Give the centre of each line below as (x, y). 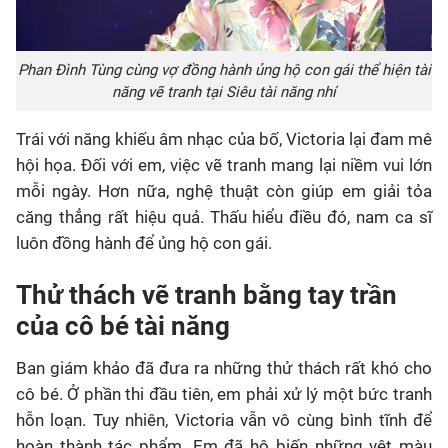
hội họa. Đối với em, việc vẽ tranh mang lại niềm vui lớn (224, 164)
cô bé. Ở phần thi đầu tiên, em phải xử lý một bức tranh (224, 393)
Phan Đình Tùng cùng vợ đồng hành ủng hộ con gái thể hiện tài (224, 69)
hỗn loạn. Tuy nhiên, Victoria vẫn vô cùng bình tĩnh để (224, 419)
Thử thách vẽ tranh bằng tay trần (206, 294)
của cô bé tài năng (123, 325)
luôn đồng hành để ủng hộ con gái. (144, 242)
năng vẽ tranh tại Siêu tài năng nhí (224, 91)
